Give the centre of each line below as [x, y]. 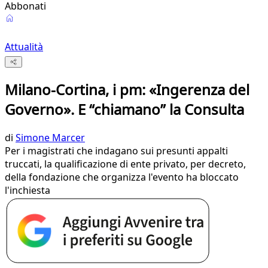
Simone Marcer [50, 138]
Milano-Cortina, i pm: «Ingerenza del [127, 90]
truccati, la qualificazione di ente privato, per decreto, [125, 164]
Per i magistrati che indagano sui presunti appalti [116, 151]
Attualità [24, 47]
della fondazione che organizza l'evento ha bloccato [122, 177]
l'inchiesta [28, 191]
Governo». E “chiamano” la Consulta [124, 109]
